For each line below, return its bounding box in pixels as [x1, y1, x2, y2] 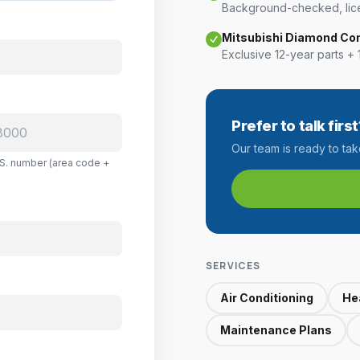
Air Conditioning [220, 291, 313, 305]
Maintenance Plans [220, 323, 332, 337]
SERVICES [206, 259, 261, 272]
